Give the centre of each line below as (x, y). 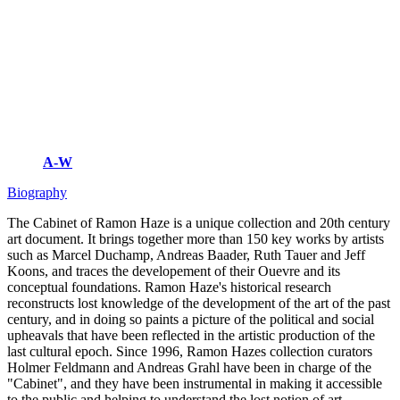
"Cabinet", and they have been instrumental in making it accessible (195, 383)
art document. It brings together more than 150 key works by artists (196, 238)
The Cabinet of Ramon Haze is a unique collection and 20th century (199, 222)
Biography (37, 192)
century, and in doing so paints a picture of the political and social (191, 319)
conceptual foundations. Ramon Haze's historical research (169, 287)
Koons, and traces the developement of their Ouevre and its (174, 271)
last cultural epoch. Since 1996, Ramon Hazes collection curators (190, 351)
